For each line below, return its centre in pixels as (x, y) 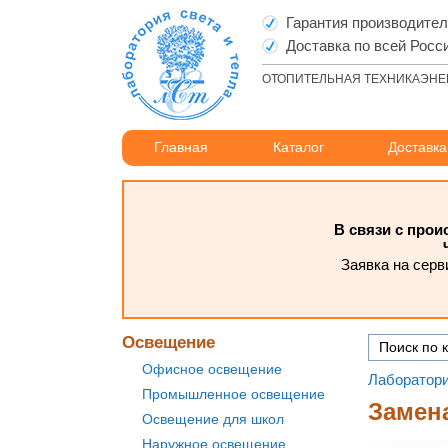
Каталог (298, 147)
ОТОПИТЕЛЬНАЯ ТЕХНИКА (341, 79)
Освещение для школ (213, 419)
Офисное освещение (212, 369)
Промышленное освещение (233, 394)
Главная (181, 147)
